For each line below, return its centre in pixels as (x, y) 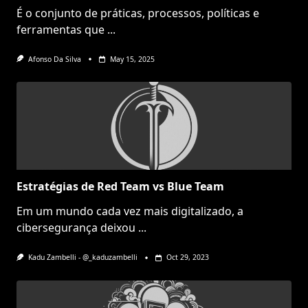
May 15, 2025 (132, 59)
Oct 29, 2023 (187, 257)
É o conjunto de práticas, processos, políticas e (138, 13)
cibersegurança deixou (76, 228)
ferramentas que (60, 30)
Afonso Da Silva (54, 59)
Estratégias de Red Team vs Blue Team (120, 187)
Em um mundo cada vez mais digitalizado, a (130, 211)
